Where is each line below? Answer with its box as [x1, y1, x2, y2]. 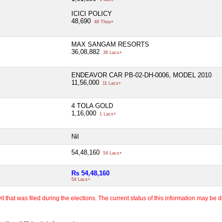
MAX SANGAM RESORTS [71, 40, 149, 48]
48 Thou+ [93, 19, 113, 24]
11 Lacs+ [101, 80, 121, 86]
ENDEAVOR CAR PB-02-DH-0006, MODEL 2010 [71, 71, 212, 79]
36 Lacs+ [102, 50, 122, 55]
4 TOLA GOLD [71, 102, 113, 110]
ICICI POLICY [71, 9, 112, 17]
